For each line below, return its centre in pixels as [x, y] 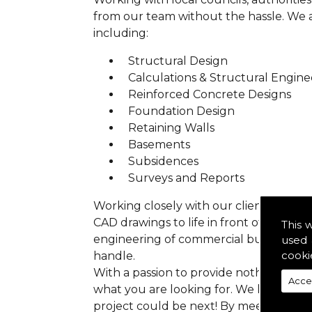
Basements [159, 144]
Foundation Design [182, 111]
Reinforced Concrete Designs [210, 94]
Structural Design [178, 61]
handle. [115, 256]
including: [121, 33]
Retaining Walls [172, 127]
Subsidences [164, 161]
